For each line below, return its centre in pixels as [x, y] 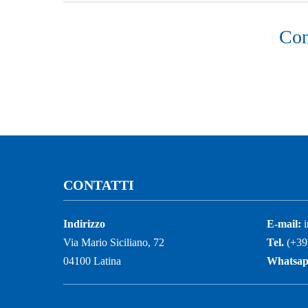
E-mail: [284, 224]
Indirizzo [84, 224]
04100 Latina [92, 261]
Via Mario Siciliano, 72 [114, 243]
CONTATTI [99, 185]
